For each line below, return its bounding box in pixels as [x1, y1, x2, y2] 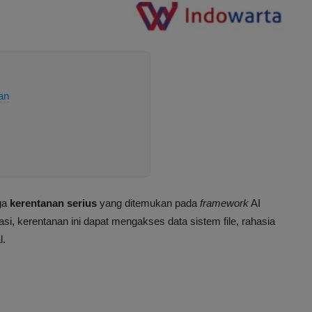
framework [200, 197, 249, 210]
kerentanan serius [10, 197, 97, 210]
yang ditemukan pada [97, 197, 200, 210]
